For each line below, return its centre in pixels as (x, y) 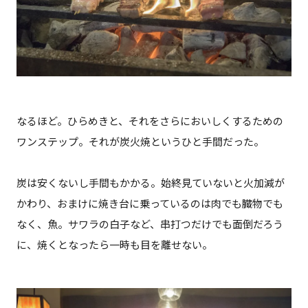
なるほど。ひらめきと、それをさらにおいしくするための (150, 121)
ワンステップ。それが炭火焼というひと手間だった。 (140, 142)
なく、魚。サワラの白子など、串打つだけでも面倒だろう (150, 224)
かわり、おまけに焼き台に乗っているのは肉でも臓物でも (150, 204)
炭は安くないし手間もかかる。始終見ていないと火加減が (150, 183)
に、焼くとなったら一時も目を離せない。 (114, 245)
